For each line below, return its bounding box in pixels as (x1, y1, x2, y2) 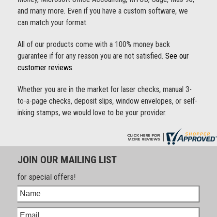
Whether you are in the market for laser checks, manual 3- (17, 85, 192, 94)
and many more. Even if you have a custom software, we (17, 6, 188, 15)
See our (165, 51, 189, 61)
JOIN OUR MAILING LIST (17, 154, 117, 166)
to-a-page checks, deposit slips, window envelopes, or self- (17, 96, 197, 106)
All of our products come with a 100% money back (17, 40, 170, 49)
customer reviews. (17, 63, 74, 72)
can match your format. (17, 18, 88, 27)
